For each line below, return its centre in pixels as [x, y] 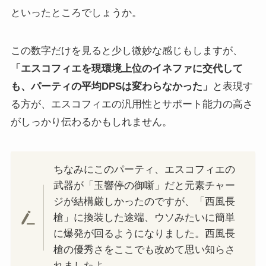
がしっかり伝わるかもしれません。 [91, 122]
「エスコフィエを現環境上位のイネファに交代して [126, 68]
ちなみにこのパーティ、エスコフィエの [145, 170]
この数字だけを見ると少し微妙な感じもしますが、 [126, 50]
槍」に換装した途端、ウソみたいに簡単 [145, 218]
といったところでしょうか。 [76, 12]
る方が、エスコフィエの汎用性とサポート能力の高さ [132, 104]
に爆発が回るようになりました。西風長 [145, 234]
